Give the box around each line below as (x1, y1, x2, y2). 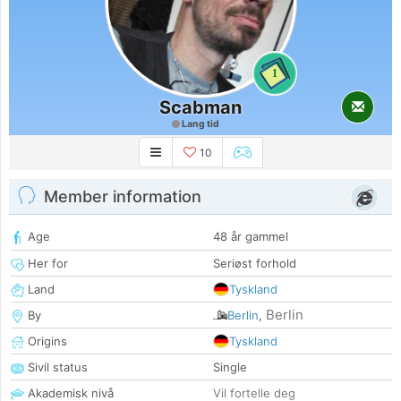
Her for (24, 256, 68, 271)
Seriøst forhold (213, 256, 296, 271)
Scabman (159, 97, 242, 118)
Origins (24, 334, 67, 349)
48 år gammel (213, 229, 288, 244)
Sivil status (24, 360, 88, 375)
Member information (44, 187, 201, 207)
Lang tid (180, 118, 219, 130)
